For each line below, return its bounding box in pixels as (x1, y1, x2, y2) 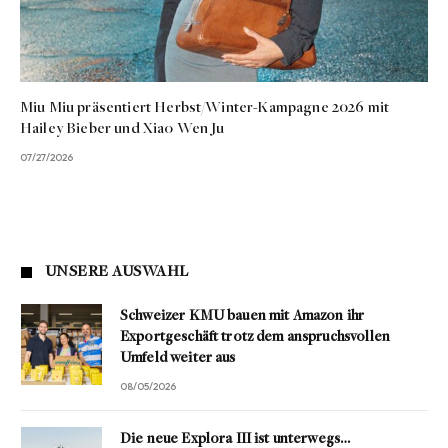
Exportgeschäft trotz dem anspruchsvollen (120, 330, 390, 346)
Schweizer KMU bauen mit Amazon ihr (120, 309, 365, 325)
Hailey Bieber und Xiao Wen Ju (20, 121, 225, 138)
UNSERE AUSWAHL (45, 264, 189, 281)
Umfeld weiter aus (120, 351, 236, 367)
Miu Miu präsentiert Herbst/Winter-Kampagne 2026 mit (20, 100, 390, 117)
